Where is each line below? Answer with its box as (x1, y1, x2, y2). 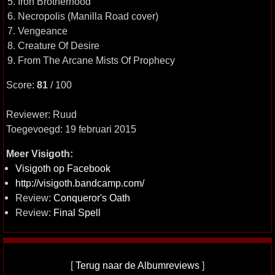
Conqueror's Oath (53, 192, 130, 203)
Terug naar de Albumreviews (76, 260, 199, 271)
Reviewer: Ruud (6, 109, 77, 120)
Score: (6, 79, 37, 90)
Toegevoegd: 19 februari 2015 (6, 123, 136, 134)
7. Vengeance (7, 25, 68, 36)
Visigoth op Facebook (15, 163, 110, 174)
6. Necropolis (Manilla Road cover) (7, 10, 158, 21)
